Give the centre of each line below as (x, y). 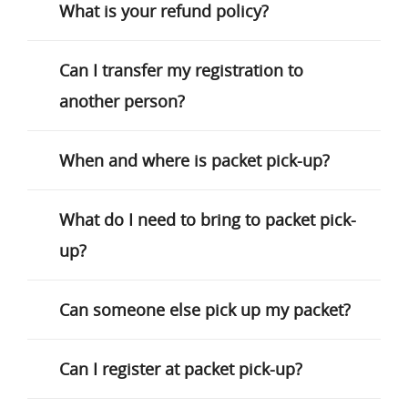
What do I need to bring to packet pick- (208, 219)
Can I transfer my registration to (181, 70)
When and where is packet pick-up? (194, 160)
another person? (122, 101)
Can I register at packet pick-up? (181, 369)
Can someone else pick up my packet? (205, 310)
